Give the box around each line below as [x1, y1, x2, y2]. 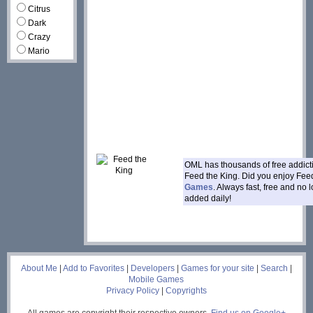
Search [261, 263, 288, 273]
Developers [131, 263, 175, 273]
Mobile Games [129, 275, 184, 284]
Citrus [28, 4, 50, 14]
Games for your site [181, 263, 254, 273]
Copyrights [166, 286, 207, 296]
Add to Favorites [63, 263, 124, 273]
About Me [21, 263, 57, 273]
